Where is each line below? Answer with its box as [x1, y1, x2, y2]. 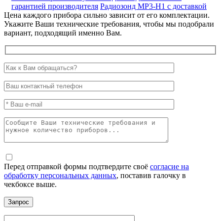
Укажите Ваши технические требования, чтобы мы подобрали [4, 19, 214, 28]
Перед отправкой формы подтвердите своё [4, 162, 150, 171]
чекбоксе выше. [4, 180, 57, 189]
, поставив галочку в [116, 171, 186, 180]
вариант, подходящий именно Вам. [4, 28, 122, 37]
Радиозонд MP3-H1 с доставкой [100, 1, 207, 10]
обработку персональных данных [4, 171, 116, 180]
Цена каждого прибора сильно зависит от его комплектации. [4, 10, 210, 19]
